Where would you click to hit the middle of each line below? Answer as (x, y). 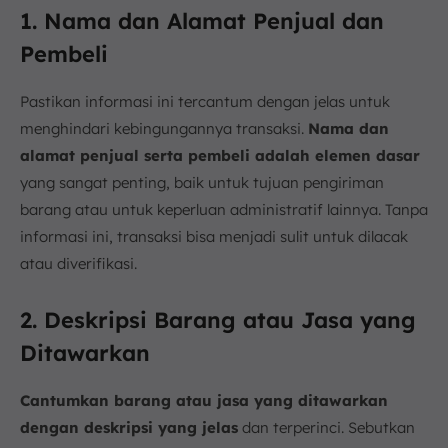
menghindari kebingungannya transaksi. (164, 129)
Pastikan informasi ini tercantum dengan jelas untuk (205, 102)
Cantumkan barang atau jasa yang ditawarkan (204, 401)
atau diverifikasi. (78, 264)
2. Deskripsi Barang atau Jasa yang (218, 320)
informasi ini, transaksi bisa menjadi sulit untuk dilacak (214, 237)
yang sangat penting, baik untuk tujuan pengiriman (202, 183)
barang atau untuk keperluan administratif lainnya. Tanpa (224, 210)
